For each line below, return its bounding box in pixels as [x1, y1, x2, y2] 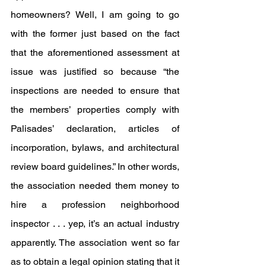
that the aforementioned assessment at [11, 46, 179, 58]
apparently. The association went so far [11, 236, 179, 248]
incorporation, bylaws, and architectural [11, 141, 179, 153]
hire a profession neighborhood [11, 198, 179, 210]
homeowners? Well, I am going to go [11, 8, 179, 20]
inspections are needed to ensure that [11, 84, 179, 96]
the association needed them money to [11, 179, 179, 191]
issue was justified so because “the [11, 65, 179, 77]
